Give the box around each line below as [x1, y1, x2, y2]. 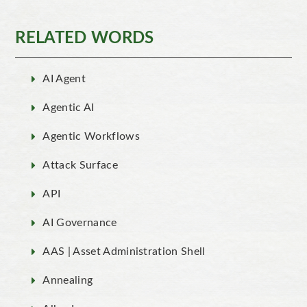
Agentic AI [42, 101, 95, 113]
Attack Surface [42, 159, 118, 171]
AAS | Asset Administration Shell [42, 245, 206, 257]
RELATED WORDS [15, 29, 154, 47]
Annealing [42, 274, 93, 286]
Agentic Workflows [42, 130, 140, 142]
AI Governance [42, 217, 117, 228]
